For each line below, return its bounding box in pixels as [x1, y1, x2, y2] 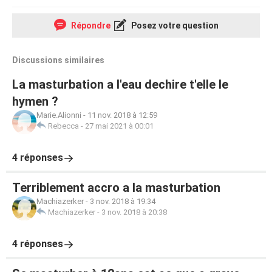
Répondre [69, 21, 110, 30]
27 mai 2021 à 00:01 [85, 121, 154, 131]
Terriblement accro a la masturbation [12, 180, 220, 195]
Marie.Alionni [36, 110, 81, 120]
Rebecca [48, 121, 79, 131]
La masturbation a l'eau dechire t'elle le [12, 77, 228, 92]
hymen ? [12, 94, 58, 109]
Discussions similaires [12, 55, 104, 65]
